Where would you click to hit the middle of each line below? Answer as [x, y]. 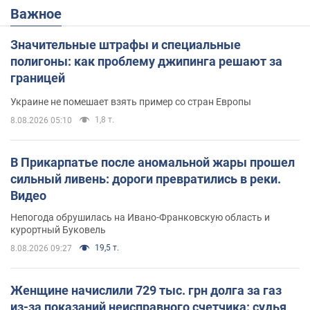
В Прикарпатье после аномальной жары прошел [153, 163]
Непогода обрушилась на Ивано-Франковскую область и [140, 218]
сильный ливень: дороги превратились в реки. [146, 179]
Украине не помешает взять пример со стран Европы [131, 102]
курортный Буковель [58, 230]
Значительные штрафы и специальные [126, 45]
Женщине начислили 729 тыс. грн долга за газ [146, 291]
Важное [40, 14]
